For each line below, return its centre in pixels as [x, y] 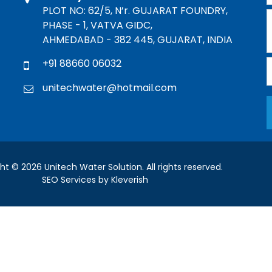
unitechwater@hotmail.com [110, 87]
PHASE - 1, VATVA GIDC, [97, 25]
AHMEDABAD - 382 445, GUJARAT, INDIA [138, 39]
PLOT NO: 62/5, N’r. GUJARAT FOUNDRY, [135, 10]
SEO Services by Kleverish [95, 179]
